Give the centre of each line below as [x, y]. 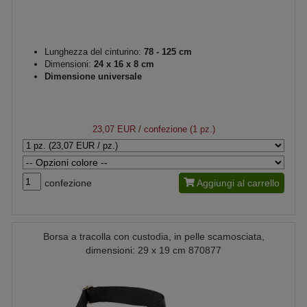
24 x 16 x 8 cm [123, 64]
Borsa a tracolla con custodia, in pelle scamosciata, [153, 236]
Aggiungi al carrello [238, 183]
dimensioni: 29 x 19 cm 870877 [153, 250]
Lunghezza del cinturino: [93, 52]
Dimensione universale [93, 76]
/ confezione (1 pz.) [175, 129]
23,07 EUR [114, 129]
